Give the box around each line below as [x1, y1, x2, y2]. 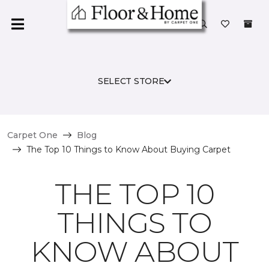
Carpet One [7, 130, 58, 141]
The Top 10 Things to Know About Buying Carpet [26, 144, 231, 155]
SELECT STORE [97, 76, 165, 86]
